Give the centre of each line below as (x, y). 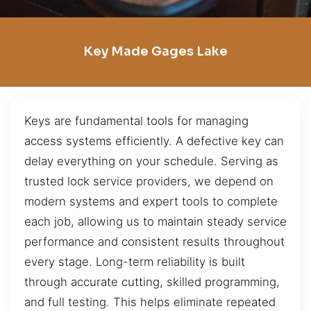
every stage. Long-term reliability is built (135, 261)
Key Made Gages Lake (155, 52)
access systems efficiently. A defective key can (154, 141)
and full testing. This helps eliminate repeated (150, 302)
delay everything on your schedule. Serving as (151, 161)
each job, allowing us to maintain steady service (155, 221)
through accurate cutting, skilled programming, (152, 281)
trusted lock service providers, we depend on (149, 181)
